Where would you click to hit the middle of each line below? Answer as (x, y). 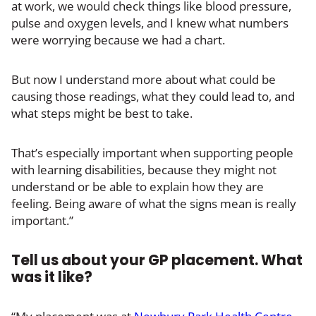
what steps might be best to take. (102, 113)
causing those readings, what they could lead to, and (153, 96)
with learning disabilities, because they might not (144, 169)
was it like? (52, 276)
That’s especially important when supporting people (152, 152)
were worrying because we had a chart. (118, 39)
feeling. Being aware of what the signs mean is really (154, 203)
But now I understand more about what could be (144, 79)
